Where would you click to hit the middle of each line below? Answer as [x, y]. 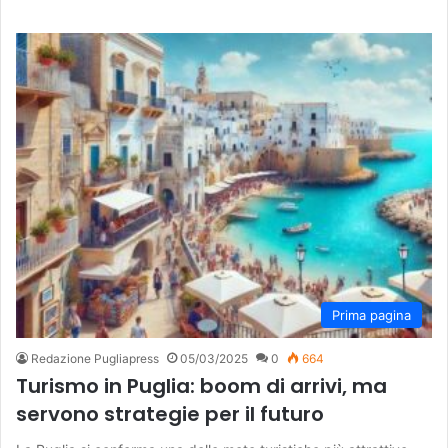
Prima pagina [371, 315]
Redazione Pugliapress [95, 359]
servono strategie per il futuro [170, 414]
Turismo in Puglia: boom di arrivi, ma [201, 386]
